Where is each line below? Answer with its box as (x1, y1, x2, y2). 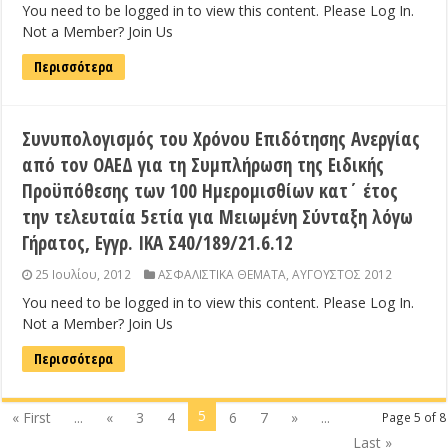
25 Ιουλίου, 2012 (35, 266, 132, 283)
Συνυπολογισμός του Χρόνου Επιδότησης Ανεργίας (22, 126, 421, 153)
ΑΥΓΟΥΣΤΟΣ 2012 (292, 266, 393, 283)
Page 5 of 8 (381, 409, 446, 426)
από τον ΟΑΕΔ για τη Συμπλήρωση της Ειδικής (22, 152, 385, 179)
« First (12, 408, 52, 428)
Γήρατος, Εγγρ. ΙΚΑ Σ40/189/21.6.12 (22, 230, 294, 257)
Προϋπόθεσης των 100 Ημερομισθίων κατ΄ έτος (22, 178, 399, 205)
